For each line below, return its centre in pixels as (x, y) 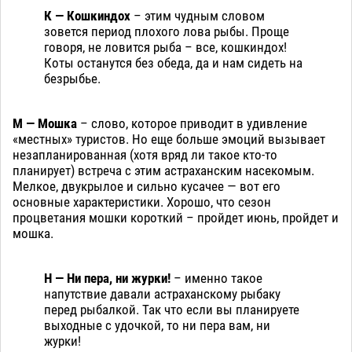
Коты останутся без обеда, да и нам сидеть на (173, 63)
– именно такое (216, 279)
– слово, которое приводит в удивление (194, 124)
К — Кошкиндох (89, 16)
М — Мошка (46, 124)
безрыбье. (72, 79)
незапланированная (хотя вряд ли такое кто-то (145, 155)
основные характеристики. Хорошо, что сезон (142, 202)
